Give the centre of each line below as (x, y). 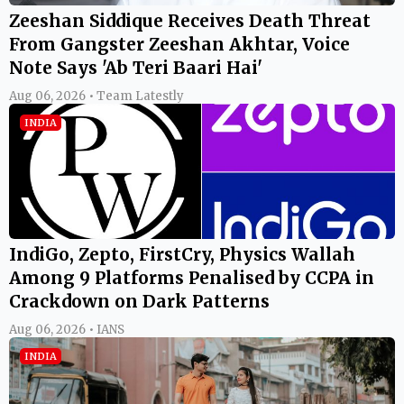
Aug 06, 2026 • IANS (67, 329)
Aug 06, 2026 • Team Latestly (96, 96)
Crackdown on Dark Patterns (139, 301)
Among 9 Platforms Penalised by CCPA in (192, 277)
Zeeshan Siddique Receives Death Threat (190, 20)
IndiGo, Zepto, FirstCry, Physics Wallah (182, 254)
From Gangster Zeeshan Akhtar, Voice (179, 44)
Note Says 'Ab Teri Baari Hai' (136, 67)
